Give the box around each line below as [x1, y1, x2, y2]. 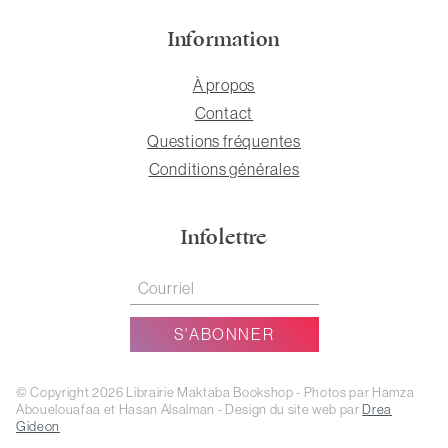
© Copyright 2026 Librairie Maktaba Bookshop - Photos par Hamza [16, 383, 415, 401]
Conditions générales [148, 159, 300, 180]
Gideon [16, 417, 60, 435]
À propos [192, 75, 256, 96]
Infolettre [181, 222, 267, 252]
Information [167, 25, 281, 55]
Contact [194, 103, 254, 124]
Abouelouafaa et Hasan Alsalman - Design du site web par [16, 400, 363, 418]
